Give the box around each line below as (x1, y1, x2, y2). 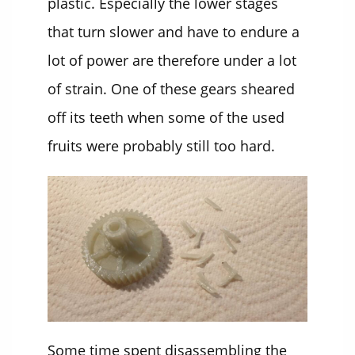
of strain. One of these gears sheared (48, 78, 295, 98)
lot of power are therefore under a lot (48, 50, 296, 70)
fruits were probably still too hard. (48, 136, 275, 155)
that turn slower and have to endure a (48, 21, 300, 41)
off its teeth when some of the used (48, 107, 284, 127)
